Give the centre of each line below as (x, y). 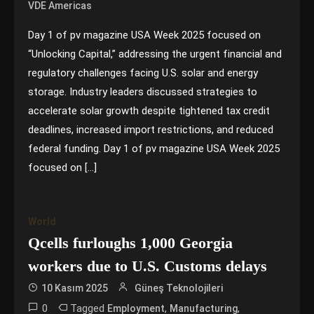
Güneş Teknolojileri (179, 288)
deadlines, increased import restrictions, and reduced (151, 130)
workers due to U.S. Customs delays (148, 266)
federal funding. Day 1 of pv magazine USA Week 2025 (154, 149)
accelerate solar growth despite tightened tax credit (149, 111)
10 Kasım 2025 (75, 288)
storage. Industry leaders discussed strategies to (143, 92)
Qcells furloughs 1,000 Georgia (131, 243)
